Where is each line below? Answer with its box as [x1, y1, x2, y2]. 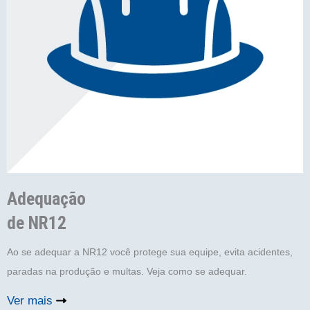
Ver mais [7, 293, 53, 307]
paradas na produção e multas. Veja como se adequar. [7, 265, 247, 277]
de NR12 [7, 212, 66, 233]
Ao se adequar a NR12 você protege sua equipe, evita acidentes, [7, 246, 293, 257]
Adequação [7, 188, 86, 209]
